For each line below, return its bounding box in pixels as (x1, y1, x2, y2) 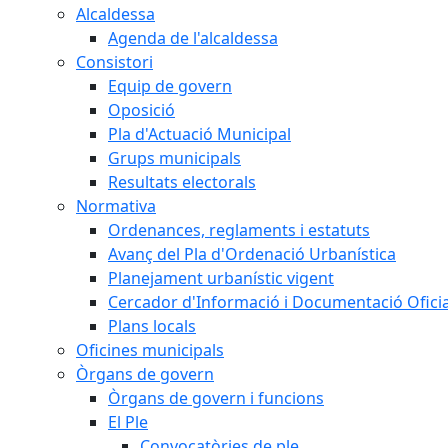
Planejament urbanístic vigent (108, 266, 334, 289)
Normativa (76, 194, 156, 217)
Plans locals (108, 314, 196, 337)
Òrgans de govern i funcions (108, 386, 324, 409)
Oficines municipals (76, 338, 224, 361)
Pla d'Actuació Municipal (108, 122, 291, 145)
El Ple (108, 410, 148, 433)
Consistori (76, 50, 153, 73)
